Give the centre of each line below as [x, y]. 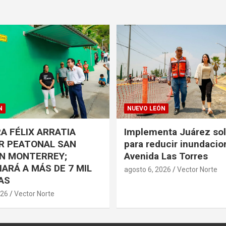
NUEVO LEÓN [146, 108]
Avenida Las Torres [166, 156]
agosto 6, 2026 [148, 169]
